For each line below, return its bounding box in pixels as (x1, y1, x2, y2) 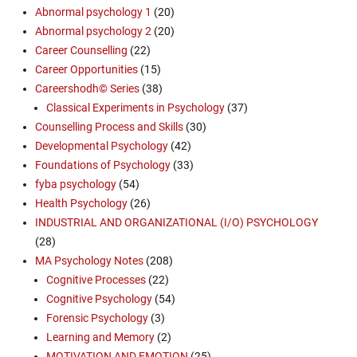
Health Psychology (35, 197, 127, 210)
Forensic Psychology (46, 312, 148, 325)
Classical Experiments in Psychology (46, 101, 225, 115)
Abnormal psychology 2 (35, 25, 151, 38)
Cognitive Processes (46, 273, 146, 287)
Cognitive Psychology (46, 292, 152, 306)
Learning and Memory (46, 331, 155, 344)
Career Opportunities (35, 63, 138, 76)
